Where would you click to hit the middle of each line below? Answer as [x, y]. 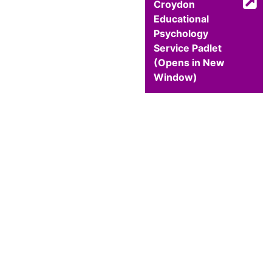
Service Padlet [188, 48]
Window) [175, 77]
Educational [181, 19]
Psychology [181, 34]
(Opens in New [189, 63]
